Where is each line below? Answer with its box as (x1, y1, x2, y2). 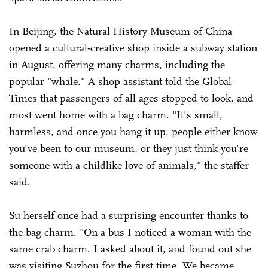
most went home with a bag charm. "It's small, (9, 108, 223, 121)
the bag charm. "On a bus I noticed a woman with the (9, 225, 251, 239)
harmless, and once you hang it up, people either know (9, 124, 258, 138)
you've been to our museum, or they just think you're (9, 141, 248, 155)
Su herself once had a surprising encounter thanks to (9, 208, 248, 222)
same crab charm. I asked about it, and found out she (9, 242, 251, 255)
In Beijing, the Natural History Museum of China (9, 24, 232, 38)
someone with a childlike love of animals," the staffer (9, 158, 249, 172)
